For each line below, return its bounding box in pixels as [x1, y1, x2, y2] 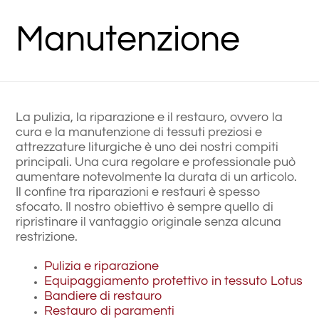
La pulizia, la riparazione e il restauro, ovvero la [16, 110, 283, 124]
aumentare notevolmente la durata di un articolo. [16, 170, 298, 184]
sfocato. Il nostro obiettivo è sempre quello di [16, 200, 274, 214]
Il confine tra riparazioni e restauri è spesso [16, 185, 261, 199]
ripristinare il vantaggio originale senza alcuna [16, 215, 282, 229]
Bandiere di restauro [44, 289, 162, 303]
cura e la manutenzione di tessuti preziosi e [16, 125, 263, 139]
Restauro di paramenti [44, 304, 175, 318]
